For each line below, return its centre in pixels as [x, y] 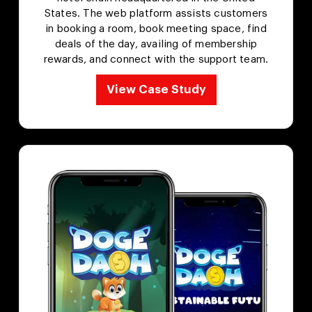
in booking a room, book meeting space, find [156, 29]
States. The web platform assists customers [156, 13]
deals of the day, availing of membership [156, 44]
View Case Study [156, 89]
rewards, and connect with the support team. [156, 59]
